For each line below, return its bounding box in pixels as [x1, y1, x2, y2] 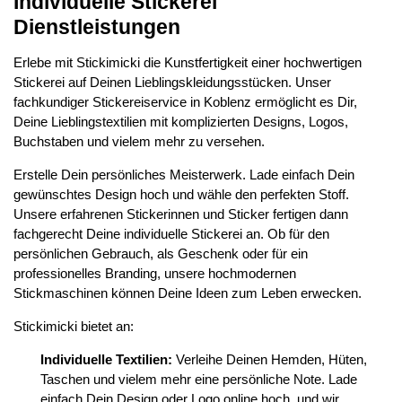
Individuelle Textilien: [40, 352, 176, 367]
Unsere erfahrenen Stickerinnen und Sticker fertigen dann [13, 206, 348, 222]
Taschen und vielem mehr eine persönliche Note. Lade [40, 371, 357, 387]
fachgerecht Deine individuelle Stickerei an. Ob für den [13, 226, 329, 241]
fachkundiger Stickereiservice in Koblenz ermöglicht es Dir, [13, 94, 357, 109]
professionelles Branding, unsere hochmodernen [13, 266, 296, 281]
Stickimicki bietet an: [13, 319, 134, 334]
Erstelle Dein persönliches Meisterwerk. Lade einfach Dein [13, 167, 354, 182]
